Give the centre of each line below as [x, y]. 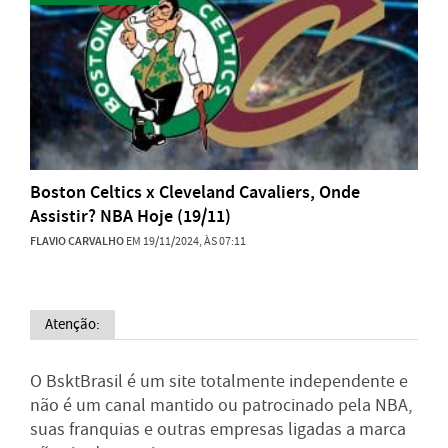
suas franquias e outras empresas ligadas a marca [218, 429]
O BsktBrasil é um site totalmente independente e [219, 381]
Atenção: [72, 324]
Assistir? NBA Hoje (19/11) [130, 216]
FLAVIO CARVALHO [77, 241]
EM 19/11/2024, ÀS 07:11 [185, 241]
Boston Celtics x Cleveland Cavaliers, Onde [195, 192]
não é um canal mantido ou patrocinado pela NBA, [221, 405]
